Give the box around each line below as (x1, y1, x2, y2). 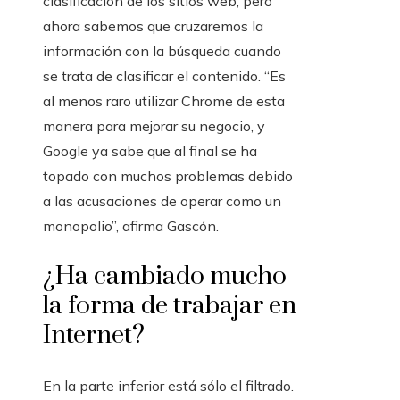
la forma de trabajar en (43, 290, 296, 322)
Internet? (43, 320, 145, 352)
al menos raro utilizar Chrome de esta (43, 92, 285, 111)
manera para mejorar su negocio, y (43, 117, 265, 136)
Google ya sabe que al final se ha (43, 142, 257, 161)
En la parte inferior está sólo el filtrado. (43, 377, 294, 396)
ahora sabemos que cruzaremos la (43, 17, 263, 36)
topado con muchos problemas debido (43, 167, 293, 186)
